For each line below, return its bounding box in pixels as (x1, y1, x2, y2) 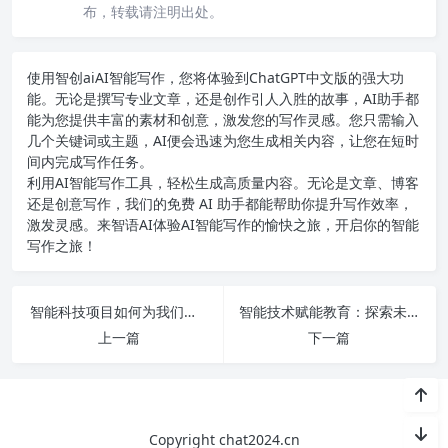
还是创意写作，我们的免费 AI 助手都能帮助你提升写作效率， (27, 193, 413, 213)
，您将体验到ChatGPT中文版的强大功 (165, 67, 404, 87)
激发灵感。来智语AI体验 (27, 214, 181, 234)
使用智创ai (27, 67, 95, 87)
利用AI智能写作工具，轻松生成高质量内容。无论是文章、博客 (27, 172, 419, 192)
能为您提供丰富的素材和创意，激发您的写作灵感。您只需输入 (27, 109, 419, 129)
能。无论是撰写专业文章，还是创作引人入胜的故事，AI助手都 (27, 88, 419, 108)
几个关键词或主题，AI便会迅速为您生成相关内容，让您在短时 (27, 130, 419, 150)
